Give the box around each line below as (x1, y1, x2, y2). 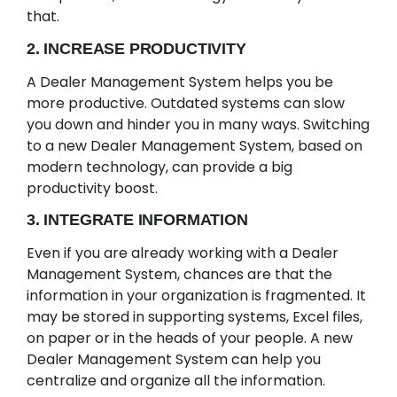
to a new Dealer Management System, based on (27, 135, 362, 156)
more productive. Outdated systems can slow (27, 92, 345, 113)
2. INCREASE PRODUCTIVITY (27, 39, 246, 58)
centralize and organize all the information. (27, 370, 325, 392)
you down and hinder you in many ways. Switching (27, 113, 370, 135)
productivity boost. (27, 177, 158, 198)
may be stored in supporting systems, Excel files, (27, 307, 362, 328)
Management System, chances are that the (27, 264, 332, 285)
